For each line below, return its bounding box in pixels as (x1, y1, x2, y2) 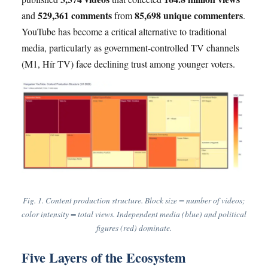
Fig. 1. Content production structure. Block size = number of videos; (23, 194, 245, 206)
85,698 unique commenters (135, 8, 243, 22)
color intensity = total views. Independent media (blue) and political (22, 208, 246, 220)
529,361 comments (38, 8, 112, 22)
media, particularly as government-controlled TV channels (22, 41, 239, 54)
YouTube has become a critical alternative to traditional (22, 25, 227, 38)
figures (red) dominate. (96, 221, 172, 233)
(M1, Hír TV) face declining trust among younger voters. (22, 57, 235, 70)
